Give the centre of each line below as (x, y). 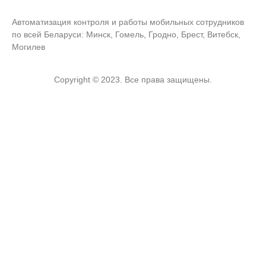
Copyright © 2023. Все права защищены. (133, 79)
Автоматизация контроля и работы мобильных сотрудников (128, 22)
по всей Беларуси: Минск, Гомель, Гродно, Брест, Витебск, (126, 35)
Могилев (28, 47)
